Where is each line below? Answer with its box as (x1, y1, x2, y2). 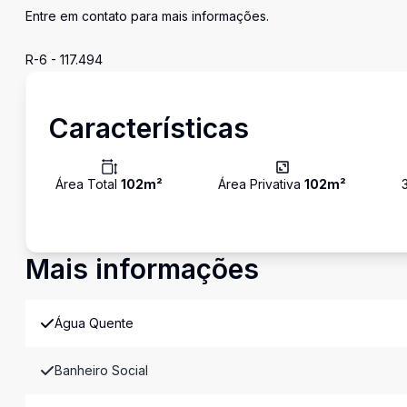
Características (48, 112, 249, 144)
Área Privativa (218, 176, 305, 192)
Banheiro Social (55, 362, 148, 378)
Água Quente (55, 315, 134, 331)
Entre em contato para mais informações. (25, 8, 269, 24)
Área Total (55, 176, 121, 192)
